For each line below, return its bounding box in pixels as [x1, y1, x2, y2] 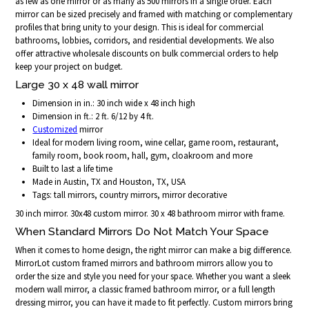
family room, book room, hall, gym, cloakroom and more [32, 149, 253, 161]
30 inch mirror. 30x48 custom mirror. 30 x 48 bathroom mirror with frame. [15, 208, 286, 220]
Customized [32, 123, 78, 135]
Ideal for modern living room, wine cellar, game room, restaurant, [32, 136, 279, 148]
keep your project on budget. [15, 60, 123, 72]
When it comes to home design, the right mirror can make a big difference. [15, 244, 292, 257]
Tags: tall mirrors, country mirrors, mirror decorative [32, 188, 228, 201]
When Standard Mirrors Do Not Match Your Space [15, 225, 270, 239]
